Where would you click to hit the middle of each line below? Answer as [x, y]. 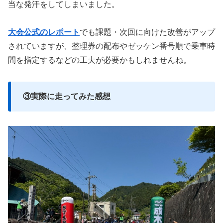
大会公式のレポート [44, 32]
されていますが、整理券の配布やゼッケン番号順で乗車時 [111, 46]
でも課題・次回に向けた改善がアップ [147, 32]
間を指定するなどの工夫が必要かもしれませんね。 [100, 60]
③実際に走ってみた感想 [67, 97]
